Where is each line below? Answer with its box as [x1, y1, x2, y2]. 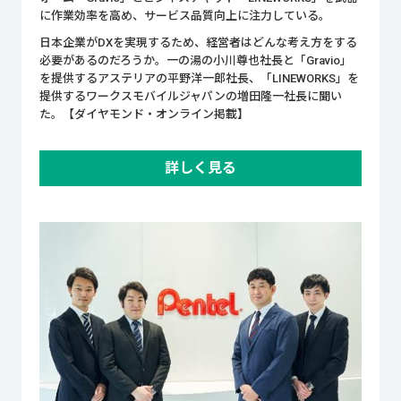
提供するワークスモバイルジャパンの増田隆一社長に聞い [38, 90, 342, 104]
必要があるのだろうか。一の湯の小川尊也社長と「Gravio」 [38, 54, 352, 68]
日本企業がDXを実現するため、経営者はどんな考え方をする [38, 36, 357, 50]
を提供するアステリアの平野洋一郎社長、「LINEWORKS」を [38, 72, 359, 86]
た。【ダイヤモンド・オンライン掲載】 [38, 107, 249, 122]
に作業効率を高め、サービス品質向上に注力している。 [38, 9, 330, 23]
